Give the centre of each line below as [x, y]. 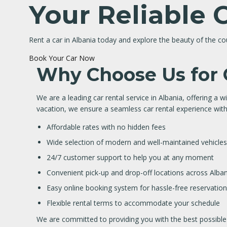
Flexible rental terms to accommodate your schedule [133, 203]
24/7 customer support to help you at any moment [130, 157]
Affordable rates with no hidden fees [106, 127]
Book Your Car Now [62, 58]
